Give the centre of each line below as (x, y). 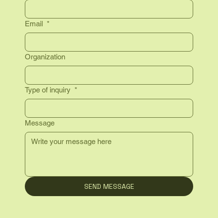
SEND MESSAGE (109, 187)
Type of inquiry (48, 90)
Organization (45, 57)
